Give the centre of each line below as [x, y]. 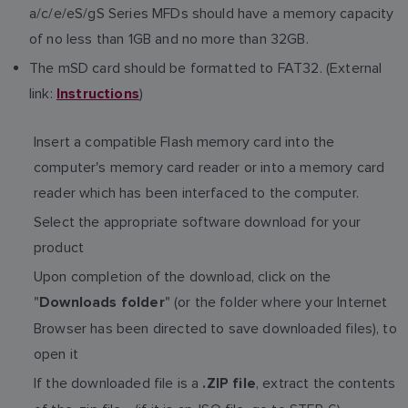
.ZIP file [229, 384]
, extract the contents [326, 383]
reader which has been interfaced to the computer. [196, 193]
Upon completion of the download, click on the [183, 276]
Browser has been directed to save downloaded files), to [215, 328]
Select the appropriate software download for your [197, 222]
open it [56, 354]
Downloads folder [102, 303]
